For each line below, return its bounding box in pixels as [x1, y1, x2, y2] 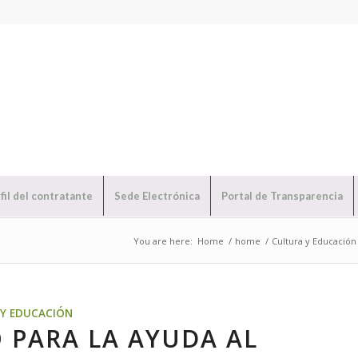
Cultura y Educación [272, 235, 356, 247]
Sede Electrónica [113, 189, 200, 202]
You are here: [133, 235, 193, 247]
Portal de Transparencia [221, 189, 343, 202]
